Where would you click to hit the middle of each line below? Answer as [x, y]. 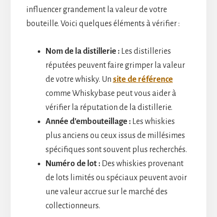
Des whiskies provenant [142, 163]
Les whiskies [153, 121]
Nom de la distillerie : [82, 51]
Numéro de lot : [73, 163]
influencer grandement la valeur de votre [96, 9]
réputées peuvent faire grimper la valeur [115, 65]
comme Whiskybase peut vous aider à [111, 93]
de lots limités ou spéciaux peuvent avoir [116, 178]
